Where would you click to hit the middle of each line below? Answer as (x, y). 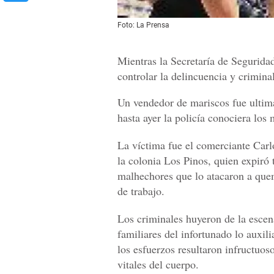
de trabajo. (141, 191)
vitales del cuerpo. (158, 264)
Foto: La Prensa (143, 25)
